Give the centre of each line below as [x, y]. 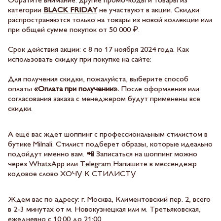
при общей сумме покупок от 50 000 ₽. [74, 30]
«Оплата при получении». [76, 90]
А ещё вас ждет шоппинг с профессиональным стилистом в [108, 135]
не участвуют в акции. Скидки [148, 11]
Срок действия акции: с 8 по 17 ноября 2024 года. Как [98, 50]
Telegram [95, 165]
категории [26, 11]
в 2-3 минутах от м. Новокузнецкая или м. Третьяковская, [104, 210]
